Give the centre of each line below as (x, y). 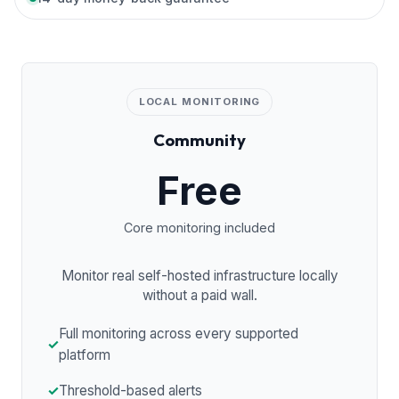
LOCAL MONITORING (199, 102)
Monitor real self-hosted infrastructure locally (199, 275)
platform (85, 354)
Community (199, 139)
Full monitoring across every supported (179, 333)
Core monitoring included (199, 227)
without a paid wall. (199, 295)
